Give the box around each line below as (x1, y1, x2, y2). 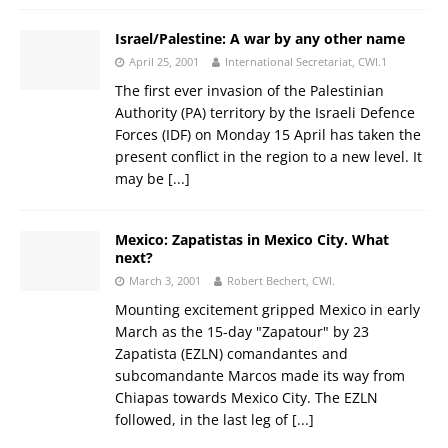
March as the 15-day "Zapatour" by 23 (115, 321, 369, 341)
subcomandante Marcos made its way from (115, 365, 405, 385)
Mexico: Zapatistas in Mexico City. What (115, 229, 389, 249)
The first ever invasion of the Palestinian (115, 80, 384, 100)
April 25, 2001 (129, 53, 199, 69)
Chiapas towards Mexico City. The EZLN (115, 387, 378, 407)
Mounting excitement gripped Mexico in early (115, 299, 420, 319)
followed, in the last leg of (115, 409, 292, 429)
